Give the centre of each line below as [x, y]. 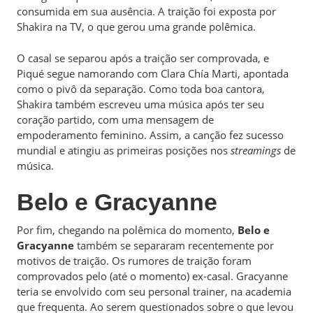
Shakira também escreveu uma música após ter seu [140, 104]
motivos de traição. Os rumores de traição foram [134, 261]
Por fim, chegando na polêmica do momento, [127, 230]
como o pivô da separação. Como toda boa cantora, [141, 88]
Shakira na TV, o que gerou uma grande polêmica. [138, 27]
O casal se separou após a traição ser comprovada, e [143, 58]
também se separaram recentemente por [174, 245]
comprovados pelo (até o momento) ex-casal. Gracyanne [152, 276]
